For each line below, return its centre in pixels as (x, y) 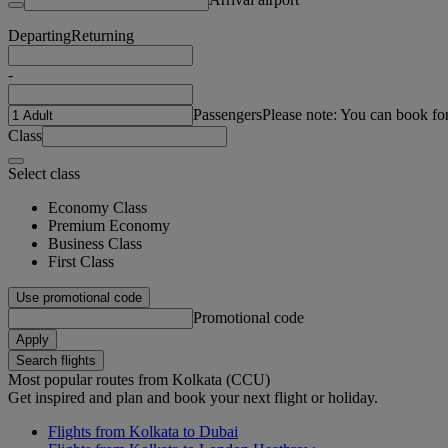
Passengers (227, 114)
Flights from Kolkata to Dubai (143, 431)
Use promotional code (79, 297)
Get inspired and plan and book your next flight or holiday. (193, 397)
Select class (44, 173)
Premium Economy (109, 225)
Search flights (56, 360)
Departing (39, 35)
